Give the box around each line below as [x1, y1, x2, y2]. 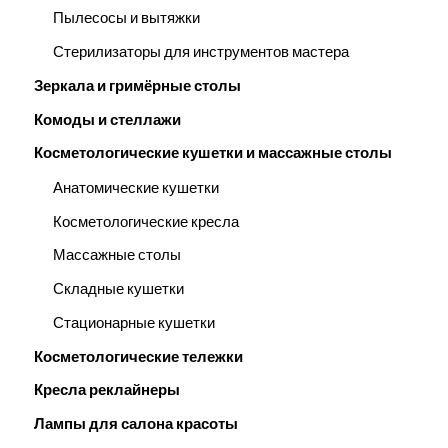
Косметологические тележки [33, 347, 243, 366]
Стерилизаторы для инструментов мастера [52, 43, 349, 62]
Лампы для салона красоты [33, 415, 238, 434]
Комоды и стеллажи [33, 110, 181, 129]
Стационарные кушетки [52, 313, 215, 332]
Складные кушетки [52, 280, 184, 299]
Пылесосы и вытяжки [52, 9, 200, 28]
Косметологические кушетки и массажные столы [33, 144, 392, 163]
